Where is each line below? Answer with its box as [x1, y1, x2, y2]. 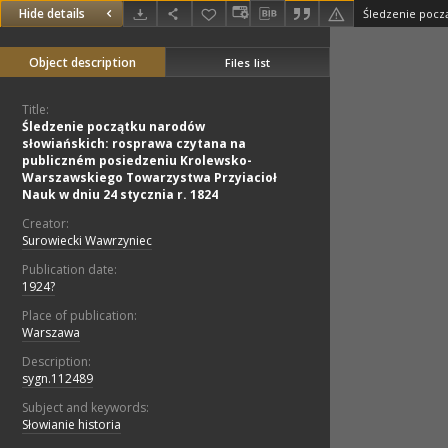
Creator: [22, 215, 69, 233]
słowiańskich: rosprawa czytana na [22, 135, 246, 153]
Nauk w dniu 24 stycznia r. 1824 [22, 186, 218, 204]
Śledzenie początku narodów [22, 118, 205, 136]
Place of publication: [22, 307, 137, 325]
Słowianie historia [22, 416, 121, 434]
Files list [224, 54, 271, 70]
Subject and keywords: [22, 399, 149, 417]
